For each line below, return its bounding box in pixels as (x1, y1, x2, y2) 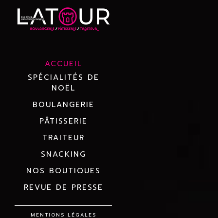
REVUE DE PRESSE (23, 182, 103, 193)
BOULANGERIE (32, 99, 94, 110)
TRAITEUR (42, 132, 85, 143)
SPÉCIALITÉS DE (27, 72, 99, 83)
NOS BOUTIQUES (26, 165, 101, 176)
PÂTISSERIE (39, 116, 88, 127)
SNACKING (40, 149, 86, 160)
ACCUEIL (44, 58, 82, 69)
